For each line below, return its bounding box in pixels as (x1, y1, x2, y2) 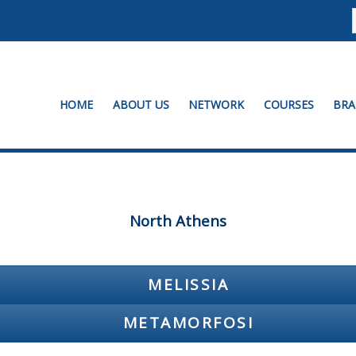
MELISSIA (148, 273, 229, 295)
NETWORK (188, 97, 244, 113)
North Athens (130, 210, 226, 230)
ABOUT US (112, 97, 169, 113)
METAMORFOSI (122, 311, 254, 333)
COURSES (263, 97, 314, 113)
